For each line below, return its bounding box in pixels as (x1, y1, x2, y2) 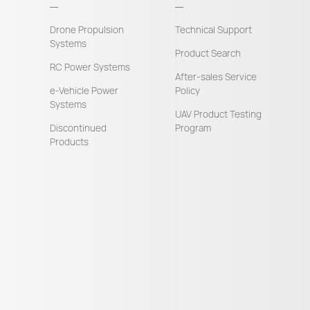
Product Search (175, 46, 241, 60)
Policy (175, 84, 201, 97)
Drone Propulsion (50, 23, 124, 36)
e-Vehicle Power (50, 84, 118, 97)
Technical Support (175, 23, 253, 36)
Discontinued (50, 121, 107, 134)
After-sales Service (175, 70, 257, 83)
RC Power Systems (50, 60, 130, 73)
